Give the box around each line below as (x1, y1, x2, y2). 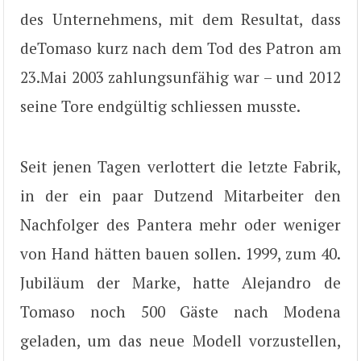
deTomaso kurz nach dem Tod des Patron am (20, 38, 341, 59)
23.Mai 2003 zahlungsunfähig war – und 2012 (20, 67, 341, 88)
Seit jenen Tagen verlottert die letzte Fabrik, (20, 156, 341, 176)
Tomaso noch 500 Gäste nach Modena (20, 301, 341, 322)
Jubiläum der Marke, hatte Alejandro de (20, 272, 341, 293)
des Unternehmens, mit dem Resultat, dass (20, 9, 341, 30)
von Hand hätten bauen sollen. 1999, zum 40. (20, 243, 341, 263)
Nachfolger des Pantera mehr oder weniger (20, 214, 341, 234)
